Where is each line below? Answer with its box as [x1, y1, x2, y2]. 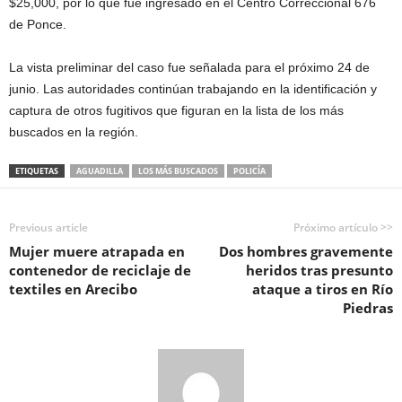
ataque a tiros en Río [252, 280, 393, 298]
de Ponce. [9, 17, 66, 31]
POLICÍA [233, 165, 266, 177]
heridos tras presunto [246, 261, 393, 279]
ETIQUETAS [15, 165, 58, 177]
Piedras [343, 299, 393, 317]
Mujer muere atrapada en [9, 242, 185, 260]
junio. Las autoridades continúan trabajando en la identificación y [9, 82, 377, 96]
